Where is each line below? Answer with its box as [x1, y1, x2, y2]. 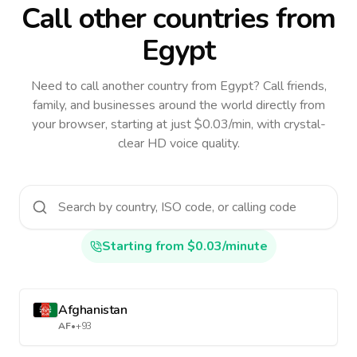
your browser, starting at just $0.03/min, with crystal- [31, 116, 326, 133]
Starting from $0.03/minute [101, 237, 268, 255]
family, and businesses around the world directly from [32, 96, 325, 114]
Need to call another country [30, 77, 188, 95]
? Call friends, [253, 77, 327, 95]
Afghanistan [58, 301, 127, 319]
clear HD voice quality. [117, 135, 240, 152]
